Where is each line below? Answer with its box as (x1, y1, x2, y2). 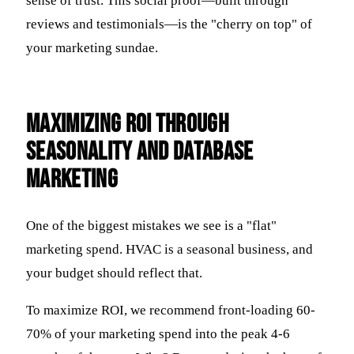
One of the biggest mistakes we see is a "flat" (26, 218, 277, 234)
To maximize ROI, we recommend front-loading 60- (26, 303, 315, 318)
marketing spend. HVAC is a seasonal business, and (26, 242, 313, 258)
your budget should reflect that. (26, 265, 202, 281)
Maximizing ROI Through (26, 108, 229, 140)
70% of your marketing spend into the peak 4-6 (26, 326, 290, 342)
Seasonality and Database (26, 136, 254, 168)
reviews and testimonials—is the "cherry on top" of (26, 16, 312, 32)
